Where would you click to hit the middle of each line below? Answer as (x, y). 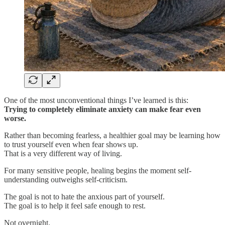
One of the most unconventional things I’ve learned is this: (96, 100)
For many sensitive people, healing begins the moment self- (98, 170)
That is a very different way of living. (63, 153)
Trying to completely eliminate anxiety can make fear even (102, 109)
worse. (15, 118)
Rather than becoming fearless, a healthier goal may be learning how (112, 135)
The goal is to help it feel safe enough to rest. (75, 205)
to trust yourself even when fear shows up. (71, 144)
